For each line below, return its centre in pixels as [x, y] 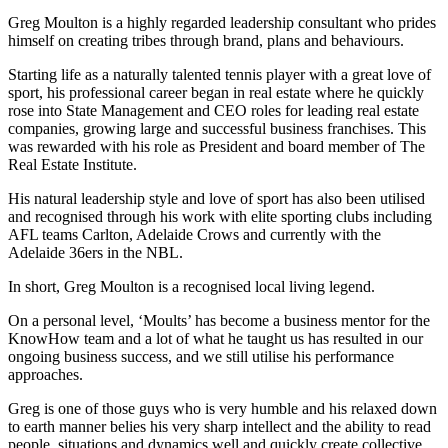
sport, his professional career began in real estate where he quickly [216, 92]
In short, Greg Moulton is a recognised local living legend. [191, 286]
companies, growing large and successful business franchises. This [217, 128]
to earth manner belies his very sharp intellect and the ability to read [219, 426]
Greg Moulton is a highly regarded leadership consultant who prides [222, 22]
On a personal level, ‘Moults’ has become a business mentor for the [219, 320]
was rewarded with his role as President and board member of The [216, 146]
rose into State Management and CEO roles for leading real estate [213, 110]
